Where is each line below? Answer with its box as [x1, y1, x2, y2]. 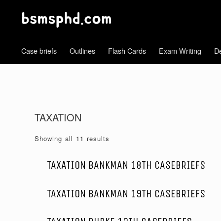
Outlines [70, 45, 95, 56]
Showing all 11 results [35, 134, 110, 144]
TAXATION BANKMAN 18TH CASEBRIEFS [47, 159, 205, 172]
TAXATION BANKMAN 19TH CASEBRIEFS [47, 187, 205, 200]
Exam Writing [159, 45, 201, 56]
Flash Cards [108, 45, 146, 56]
